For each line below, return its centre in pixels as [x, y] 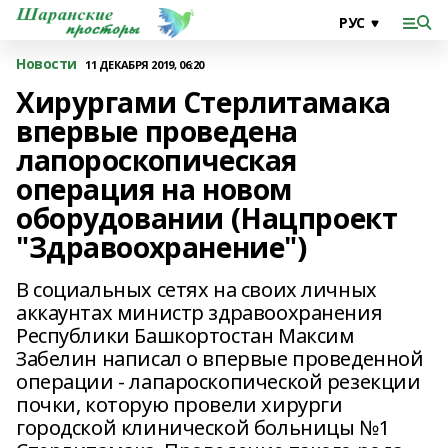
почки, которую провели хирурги [179, 404]
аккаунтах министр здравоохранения [199, 312]
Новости [47, 63]
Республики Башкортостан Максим [185, 335]
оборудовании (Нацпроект [207, 218]
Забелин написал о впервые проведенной [220, 358]
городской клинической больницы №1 [203, 427]
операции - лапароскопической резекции [218, 381]
